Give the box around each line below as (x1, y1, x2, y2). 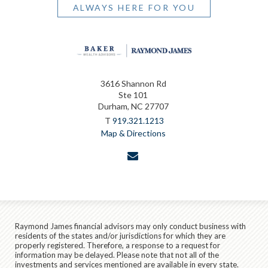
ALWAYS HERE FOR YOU (72, 2, 196, 13)
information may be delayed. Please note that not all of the (15, 250, 219, 260)
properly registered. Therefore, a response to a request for (15, 240, 220, 251)
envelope (140, 149, 178, 161)
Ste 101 (118, 90, 148, 100)
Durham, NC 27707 (98, 101, 169, 112)
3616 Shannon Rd (100, 78, 166, 89)
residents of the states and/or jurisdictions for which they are (15, 231, 226, 241)
